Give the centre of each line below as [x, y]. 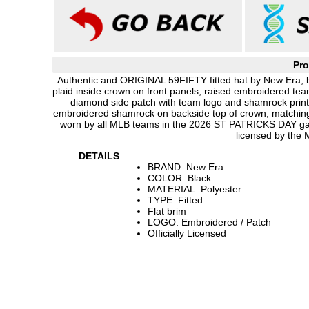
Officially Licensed [187, 233]
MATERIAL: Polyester [195, 189]
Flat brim [167, 211]
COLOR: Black [179, 178]
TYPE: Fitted [175, 200]
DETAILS [99, 156]
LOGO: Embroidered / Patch [209, 222]
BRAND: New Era [186, 167]
